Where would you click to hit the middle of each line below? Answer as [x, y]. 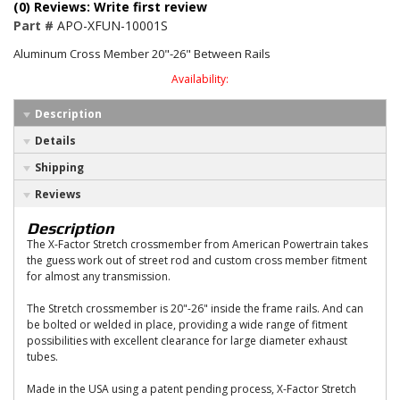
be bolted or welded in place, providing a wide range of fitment [187, 325]
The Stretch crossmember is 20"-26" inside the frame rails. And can [195, 308]
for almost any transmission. [99, 276]
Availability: [200, 79]
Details [55, 141]
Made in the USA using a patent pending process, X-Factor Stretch [192, 389]
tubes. [42, 357]
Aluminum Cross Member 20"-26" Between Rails [142, 54]
